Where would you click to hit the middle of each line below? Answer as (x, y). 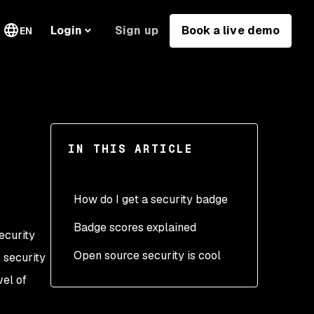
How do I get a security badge (151, 199)
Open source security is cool (147, 255)
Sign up (137, 30)
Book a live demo (230, 30)
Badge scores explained (135, 227)
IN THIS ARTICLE (131, 149)
